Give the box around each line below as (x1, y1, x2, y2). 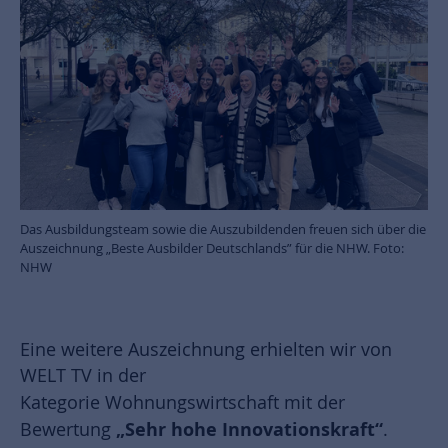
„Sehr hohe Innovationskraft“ (116, 417, 383, 442)
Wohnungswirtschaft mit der (105, 391, 345, 415)
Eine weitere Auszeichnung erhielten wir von (20, 338, 392, 362)
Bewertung (20, 418, 116, 442)
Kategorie (20, 391, 100, 415)
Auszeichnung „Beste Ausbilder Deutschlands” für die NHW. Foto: (20, 239, 404, 258)
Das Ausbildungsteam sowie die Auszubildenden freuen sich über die (20, 220, 426, 239)
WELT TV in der (20, 364, 146, 388)
